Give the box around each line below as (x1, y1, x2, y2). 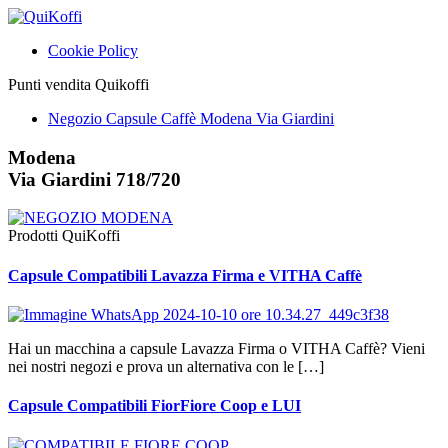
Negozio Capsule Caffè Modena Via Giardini (48, 110, 334, 127)
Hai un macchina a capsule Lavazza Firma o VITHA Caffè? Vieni (8, 339, 425, 357)
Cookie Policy (48, 42, 138, 59)
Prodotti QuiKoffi (8, 227, 120, 245)
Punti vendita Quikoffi (8, 76, 149, 93)
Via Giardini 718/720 (8, 168, 181, 190)
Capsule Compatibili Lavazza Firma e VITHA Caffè (8, 266, 362, 284)
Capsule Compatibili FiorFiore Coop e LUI (8, 397, 301, 415)
